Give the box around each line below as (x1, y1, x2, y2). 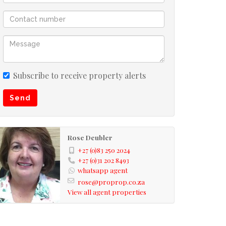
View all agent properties (67, 187, 146, 196)
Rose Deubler (67, 133, 112, 142)
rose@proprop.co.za (77, 177, 145, 186)
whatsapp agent (77, 165, 128, 175)
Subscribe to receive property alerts (13, 70, 146, 81)
